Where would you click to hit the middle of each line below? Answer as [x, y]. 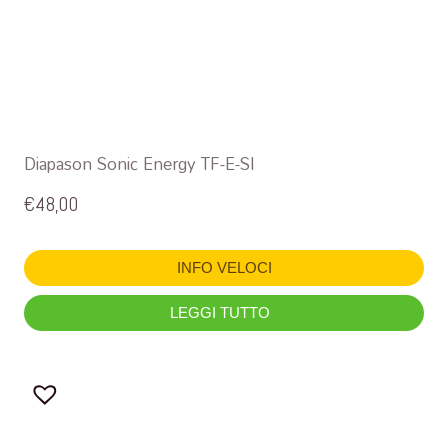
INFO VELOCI [224, 268]
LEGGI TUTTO [222, 313]
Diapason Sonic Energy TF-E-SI [139, 163]
